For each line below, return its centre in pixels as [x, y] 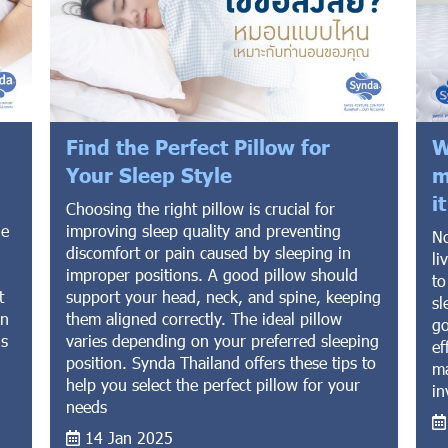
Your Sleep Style [149, 173]
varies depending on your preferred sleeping [223, 340]
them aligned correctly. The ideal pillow [204, 318]
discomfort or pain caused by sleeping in [209, 252]
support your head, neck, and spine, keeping [224, 296]
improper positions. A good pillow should [212, 274]
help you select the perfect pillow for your [213, 384]
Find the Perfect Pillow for [198, 145]
